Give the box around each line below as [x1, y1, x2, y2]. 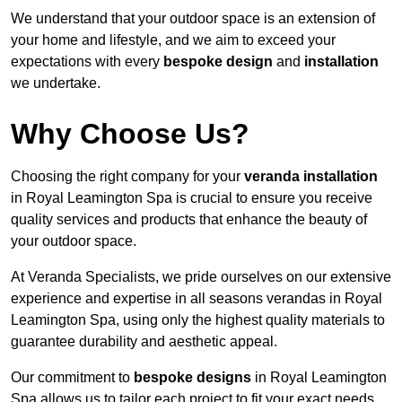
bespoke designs [134, 370, 251, 386]
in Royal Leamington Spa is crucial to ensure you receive [11, 190, 372, 206]
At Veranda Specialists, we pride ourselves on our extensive [11, 269, 391, 285]
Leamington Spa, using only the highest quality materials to [11, 312, 385, 328]
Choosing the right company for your [11, 169, 244, 185]
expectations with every [11, 54, 163, 70]
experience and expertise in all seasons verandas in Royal [11, 291, 382, 307]
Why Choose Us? [11, 118, 249, 151]
